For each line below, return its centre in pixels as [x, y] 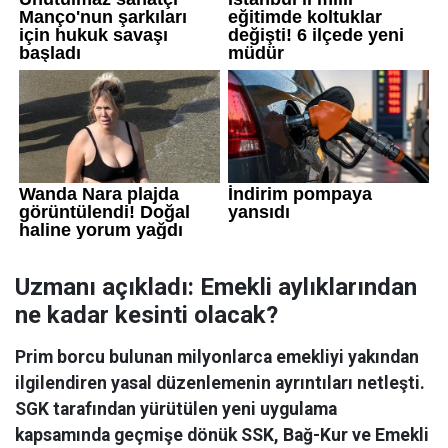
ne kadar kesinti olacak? [146, 315]
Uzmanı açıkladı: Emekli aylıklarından [216, 287]
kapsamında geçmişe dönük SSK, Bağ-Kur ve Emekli [222, 435]
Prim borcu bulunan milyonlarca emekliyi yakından [217, 357]
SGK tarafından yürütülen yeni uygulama [176, 409]
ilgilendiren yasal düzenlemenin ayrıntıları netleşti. [220, 383]
